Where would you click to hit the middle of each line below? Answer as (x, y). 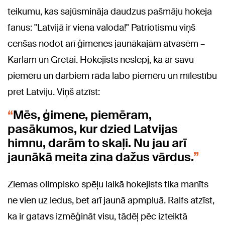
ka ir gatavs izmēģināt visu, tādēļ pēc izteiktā (97, 217)
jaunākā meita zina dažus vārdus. (100, 157)
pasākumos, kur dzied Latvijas (93, 129)
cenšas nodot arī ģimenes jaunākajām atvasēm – (106, 44)
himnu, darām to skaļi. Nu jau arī (97, 143)
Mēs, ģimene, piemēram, (82, 115)
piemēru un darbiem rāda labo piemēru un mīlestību (112, 76)
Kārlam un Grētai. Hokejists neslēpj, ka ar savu (101, 60)
